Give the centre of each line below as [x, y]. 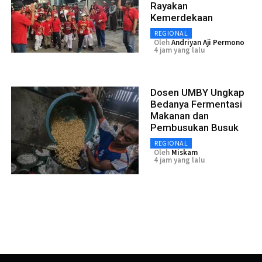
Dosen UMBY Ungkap [197, 92]
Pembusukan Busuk [194, 127]
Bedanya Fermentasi [196, 104]
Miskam [185, 152]
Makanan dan [180, 116]
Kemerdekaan [182, 17]
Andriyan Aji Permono [208, 42]
